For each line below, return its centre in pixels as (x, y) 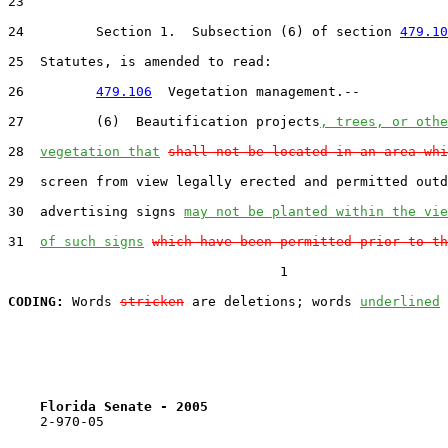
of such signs (92, 241)
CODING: (36, 301)
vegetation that (100, 151)
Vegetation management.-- (256, 91)
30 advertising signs (96, 211)
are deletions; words (272, 301)
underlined (400, 301)
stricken (152, 301)
